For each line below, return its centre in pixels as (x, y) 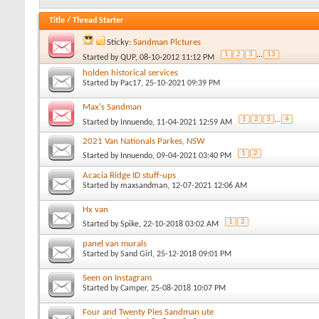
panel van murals (115, 244)
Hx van (95, 209)
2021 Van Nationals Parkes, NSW (144, 141)
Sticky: (120, 42)
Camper (134, 288)
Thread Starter (98, 20)
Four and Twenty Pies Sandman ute (148, 312)
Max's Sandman (112, 107)
